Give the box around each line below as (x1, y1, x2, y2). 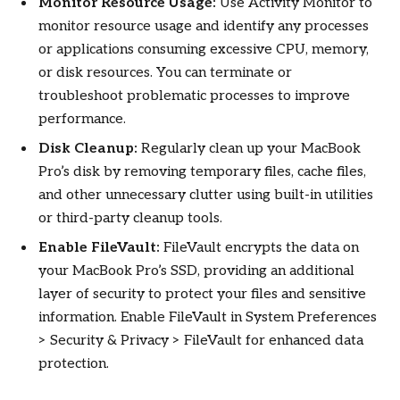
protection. (38, 354, 109, 372)
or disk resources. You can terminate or (38, 63, 292, 81)
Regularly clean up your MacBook (137, 139, 361, 157)
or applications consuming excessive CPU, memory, (38, 40, 369, 58)
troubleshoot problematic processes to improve (38, 87, 350, 104)
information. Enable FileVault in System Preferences (38, 308, 377, 326)
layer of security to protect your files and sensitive (38, 285, 366, 303)
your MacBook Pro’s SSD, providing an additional (38, 262, 354, 279)
